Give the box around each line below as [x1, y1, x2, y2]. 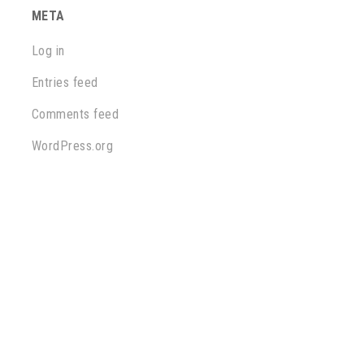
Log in [31, 43, 65, 58]
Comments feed [31, 106, 119, 122]
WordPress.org [31, 138, 114, 154]
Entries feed [31, 75, 98, 90]
